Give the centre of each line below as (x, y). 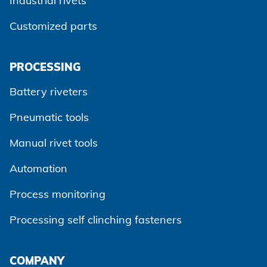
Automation (38, 168)
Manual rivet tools (54, 142)
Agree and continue (154, 250)
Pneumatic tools (49, 117)
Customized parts (53, 26)
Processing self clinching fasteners (96, 219)
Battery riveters (49, 91)
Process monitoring (58, 194)
